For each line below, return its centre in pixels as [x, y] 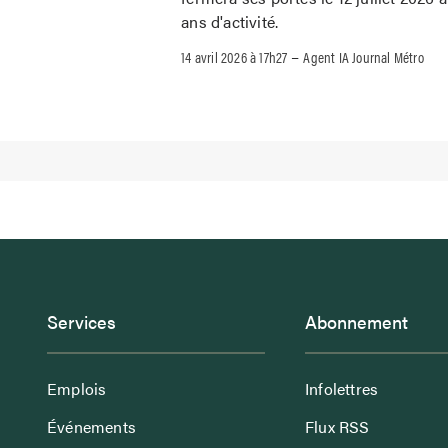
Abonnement [357, 321]
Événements [92, 427]
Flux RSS [337, 427]
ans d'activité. [230, 22]
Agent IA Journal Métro [363, 56]
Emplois [77, 389]
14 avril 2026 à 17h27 [234, 56]
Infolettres [342, 389]
